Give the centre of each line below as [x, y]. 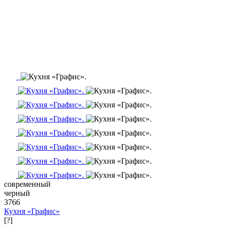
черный [17, 193]
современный [27, 184]
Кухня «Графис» [32, 211]
